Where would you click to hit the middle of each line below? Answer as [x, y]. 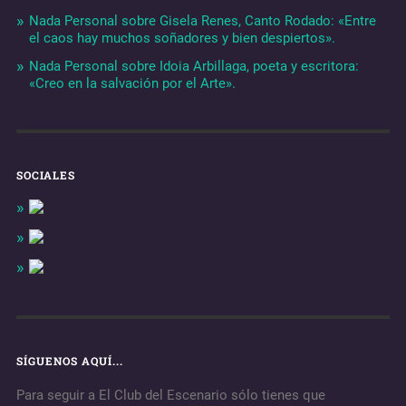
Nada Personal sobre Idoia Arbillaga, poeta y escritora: [193, 66]
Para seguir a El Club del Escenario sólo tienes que [170, 395]
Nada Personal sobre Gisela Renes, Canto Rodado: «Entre [202, 20]
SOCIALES [45, 174]
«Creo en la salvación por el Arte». [132, 83]
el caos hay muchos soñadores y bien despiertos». [182, 38]
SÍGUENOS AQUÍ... [69, 360]
